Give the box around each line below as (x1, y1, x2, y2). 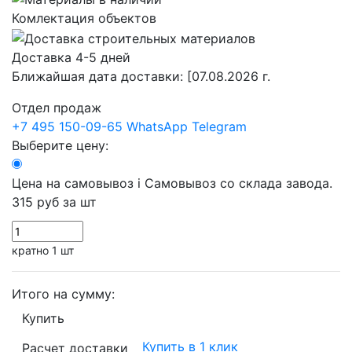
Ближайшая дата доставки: (12, 68, 187, 84)
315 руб (12, 193, 59, 210)
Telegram (192, 118, 247, 134)
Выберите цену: (12, 137, 108, 153)
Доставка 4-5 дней (12, 49, 130, 65)
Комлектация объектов (12, 10, 156, 27)
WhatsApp (126, 118, 188, 134)
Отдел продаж (12, 99, 101, 115)
